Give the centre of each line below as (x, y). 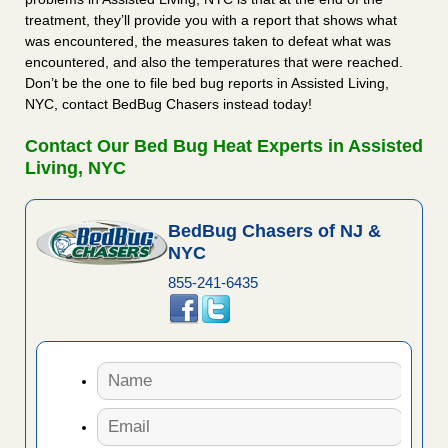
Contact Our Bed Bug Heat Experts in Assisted (224, 146)
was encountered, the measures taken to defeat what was (208, 41)
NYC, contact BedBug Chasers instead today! (168, 104)
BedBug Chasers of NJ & (274, 231)
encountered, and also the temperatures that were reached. (214, 62)
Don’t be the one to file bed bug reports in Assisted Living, (207, 83)
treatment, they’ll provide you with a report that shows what (211, 20)
